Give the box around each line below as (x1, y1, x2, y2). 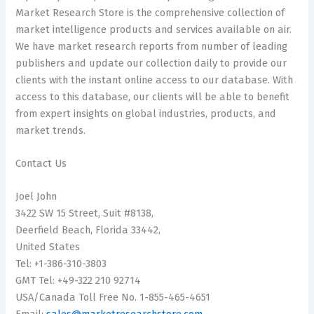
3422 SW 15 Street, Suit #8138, (15, 207, 154, 220)
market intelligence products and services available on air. (15, 22, 292, 36)
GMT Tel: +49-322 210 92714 (15, 274, 142, 287)
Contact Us (15, 157, 67, 170)
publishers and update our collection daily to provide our (15, 56, 287, 69)
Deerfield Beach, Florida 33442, (15, 224, 161, 237)
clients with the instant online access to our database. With (15, 73, 294, 86)
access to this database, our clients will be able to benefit (15, 90, 290, 103)
